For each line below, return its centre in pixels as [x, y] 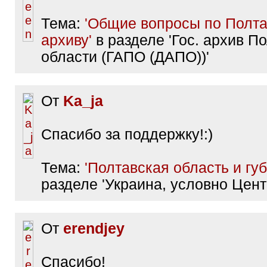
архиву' [66, 40]
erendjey [94, 229]
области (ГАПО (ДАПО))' [125, 57]
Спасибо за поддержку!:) [127, 134]
